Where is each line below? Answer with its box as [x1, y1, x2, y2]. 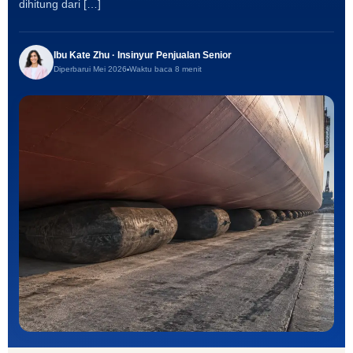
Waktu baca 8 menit [129, 65, 202, 74]
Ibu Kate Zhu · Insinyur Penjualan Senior [54, 50, 232, 61]
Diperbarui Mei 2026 [54, 65, 127, 74]
